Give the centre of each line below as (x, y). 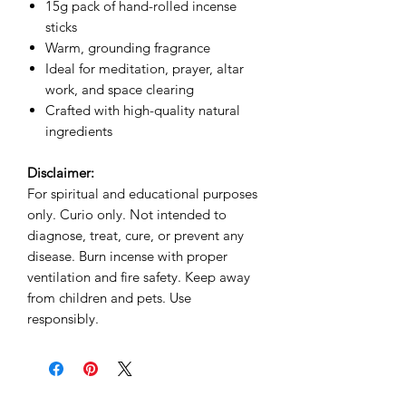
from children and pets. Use (109, 298)
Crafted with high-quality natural (143, 110)
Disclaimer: (61, 173)
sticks (61, 27)
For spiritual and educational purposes (142, 193)
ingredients (79, 131)
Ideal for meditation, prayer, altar (145, 68)
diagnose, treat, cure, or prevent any (135, 235)
